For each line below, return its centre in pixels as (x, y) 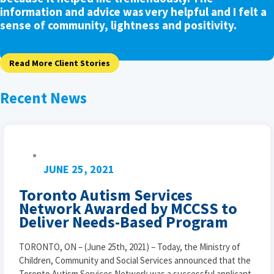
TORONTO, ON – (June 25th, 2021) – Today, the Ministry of (130, 246)
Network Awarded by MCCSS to (128, 208)
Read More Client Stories (60, 63)
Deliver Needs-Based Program (124, 222)
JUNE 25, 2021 (79, 169)
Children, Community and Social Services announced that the (135, 260)
